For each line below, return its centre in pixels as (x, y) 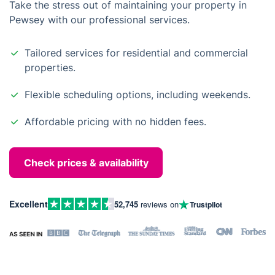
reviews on (158, 204)
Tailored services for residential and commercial (136, 53)
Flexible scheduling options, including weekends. (137, 95)
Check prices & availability (86, 163)
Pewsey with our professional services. (99, 20)
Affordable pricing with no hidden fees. (115, 122)
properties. (50, 68)
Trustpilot (206, 204)
